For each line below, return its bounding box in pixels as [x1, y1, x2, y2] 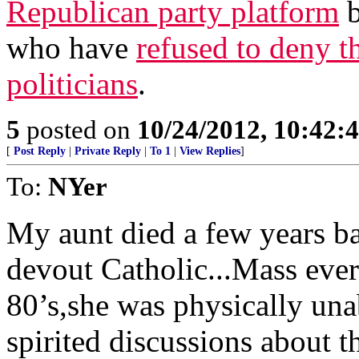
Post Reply [14, 145, 66, 157]
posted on [20, 115, 137, 144]
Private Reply [75, 145, 141, 157]
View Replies [179, 145, 240, 157]
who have [6, 30, 136, 65]
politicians [6, 67, 138, 101]
